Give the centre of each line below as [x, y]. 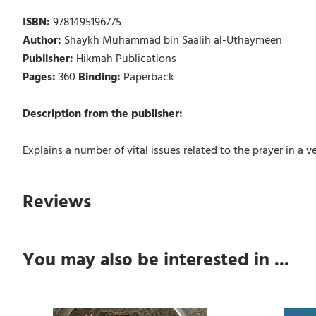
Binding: [101, 77]
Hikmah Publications [126, 59]
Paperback [148, 77]
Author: [43, 41]
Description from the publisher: [102, 114]
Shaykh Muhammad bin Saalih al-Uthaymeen [173, 41]
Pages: [40, 77]
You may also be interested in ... [156, 259]
